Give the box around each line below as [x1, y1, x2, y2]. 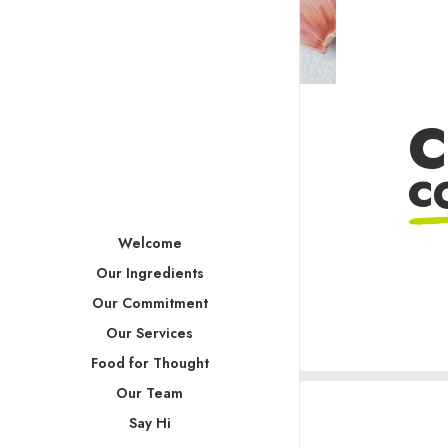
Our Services [106, 323, 193, 343]
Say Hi [128, 413, 171, 433]
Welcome [117, 233, 182, 253]
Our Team [116, 383, 183, 403]
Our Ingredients [95, 263, 204, 283]
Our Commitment [91, 293, 208, 313]
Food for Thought [90, 353, 209, 373]
